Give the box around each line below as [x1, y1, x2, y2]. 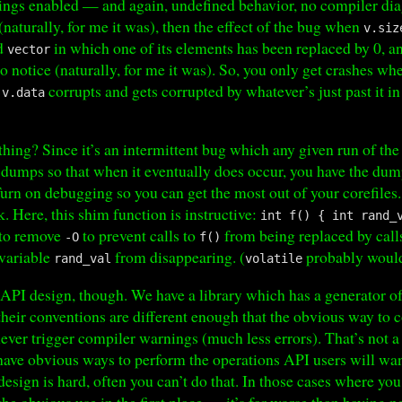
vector [7, 41, 51, 57]
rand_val [54, 251, 112, 267]
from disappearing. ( [111, 246, 246, 268]
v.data [2, 84, 46, 100]
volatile [245, 251, 303, 267]
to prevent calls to [79, 224, 200, 247]
